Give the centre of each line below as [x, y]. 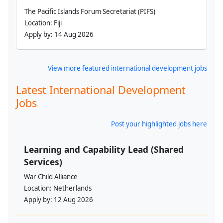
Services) [43, 162]
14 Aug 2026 [74, 34]
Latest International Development [101, 90]
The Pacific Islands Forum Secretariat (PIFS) [90, 11]
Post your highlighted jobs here [159, 124]
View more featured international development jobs [127, 68]
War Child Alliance [51, 177]
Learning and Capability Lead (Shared [104, 149]
